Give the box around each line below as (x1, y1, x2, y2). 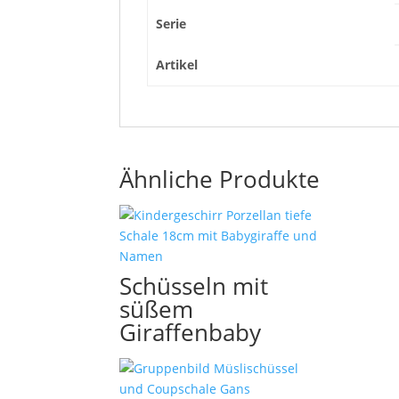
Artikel (155, 55, 198, 73)
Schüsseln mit (119, 269, 269, 302)
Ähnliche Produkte (119, 162, 321, 195)
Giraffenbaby (119, 315, 262, 348)
